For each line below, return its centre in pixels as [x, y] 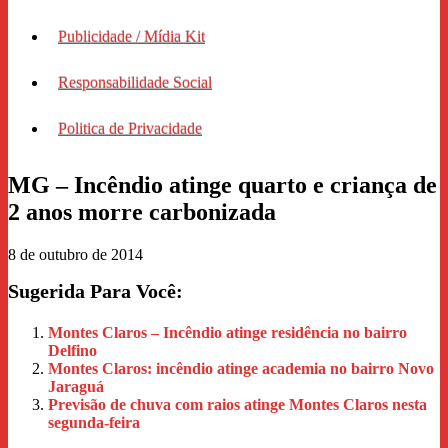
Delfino [72, 350]
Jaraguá [76, 386]
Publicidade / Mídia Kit [131, 36]
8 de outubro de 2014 [75, 254]
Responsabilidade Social [135, 82]
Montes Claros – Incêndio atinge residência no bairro [227, 332]
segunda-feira [94, 422]
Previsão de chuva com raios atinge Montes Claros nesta [237, 404]
